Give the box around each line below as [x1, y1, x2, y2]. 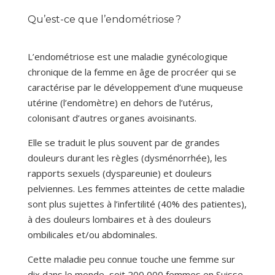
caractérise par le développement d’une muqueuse [27, 81, 243, 94]
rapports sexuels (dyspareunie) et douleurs [27, 167, 212, 180]
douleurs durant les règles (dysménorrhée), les [27, 152, 227, 165]
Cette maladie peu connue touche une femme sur [27, 253, 235, 266]
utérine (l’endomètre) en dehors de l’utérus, [27, 96, 213, 109]
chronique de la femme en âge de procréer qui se [27, 66, 236, 79]
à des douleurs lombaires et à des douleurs [27, 213, 211, 226]
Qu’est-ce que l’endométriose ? [27, 14, 181, 26]
